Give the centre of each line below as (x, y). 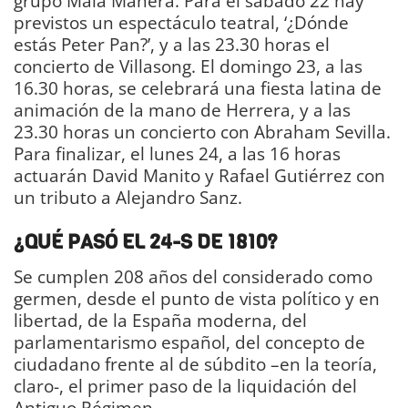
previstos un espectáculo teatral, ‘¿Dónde (181, 23)
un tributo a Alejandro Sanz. (128, 198)
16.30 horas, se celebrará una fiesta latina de (198, 88)
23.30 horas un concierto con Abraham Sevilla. (202, 132)
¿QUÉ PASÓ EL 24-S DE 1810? (146, 241)
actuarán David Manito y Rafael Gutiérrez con (199, 176)
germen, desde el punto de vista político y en (197, 298)
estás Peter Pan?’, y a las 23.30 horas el (172, 45)
